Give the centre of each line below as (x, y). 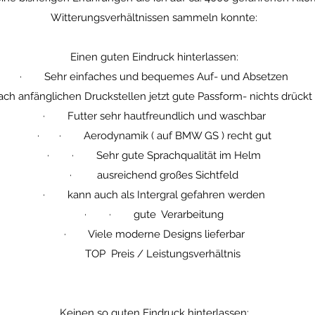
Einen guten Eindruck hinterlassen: (154, 57)
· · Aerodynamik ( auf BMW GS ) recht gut (154, 136)
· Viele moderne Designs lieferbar (154, 234)
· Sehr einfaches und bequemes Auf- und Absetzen (154, 77)
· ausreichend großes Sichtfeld (154, 175)
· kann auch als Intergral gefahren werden (154, 195)
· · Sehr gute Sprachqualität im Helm (154, 155)
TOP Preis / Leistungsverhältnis (154, 254)
